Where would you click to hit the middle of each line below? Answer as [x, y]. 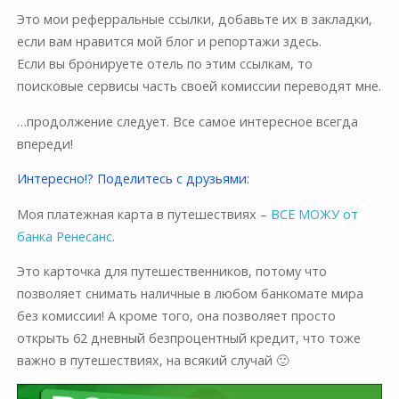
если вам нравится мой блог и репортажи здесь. [169, 42]
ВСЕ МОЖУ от [314, 214]
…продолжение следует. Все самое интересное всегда [187, 121]
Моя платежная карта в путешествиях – [143, 214]
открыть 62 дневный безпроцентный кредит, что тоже [188, 338]
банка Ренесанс [64, 236]
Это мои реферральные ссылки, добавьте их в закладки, [194, 20]
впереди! [45, 143]
